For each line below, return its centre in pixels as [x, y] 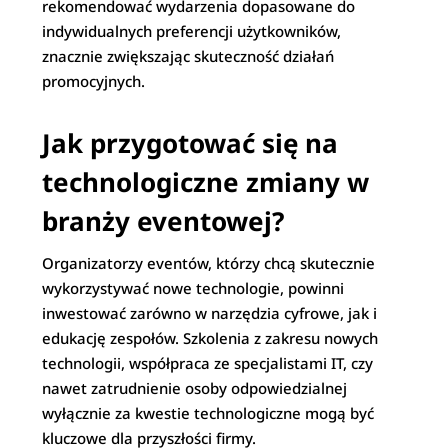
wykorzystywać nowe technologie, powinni [193, 288]
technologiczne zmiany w [206, 182]
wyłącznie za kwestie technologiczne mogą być [208, 413]
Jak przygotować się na [190, 143]
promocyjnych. [94, 81]
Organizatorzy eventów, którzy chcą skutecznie [209, 263]
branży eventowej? [163, 221]
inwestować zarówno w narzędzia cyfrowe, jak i [210, 313]
